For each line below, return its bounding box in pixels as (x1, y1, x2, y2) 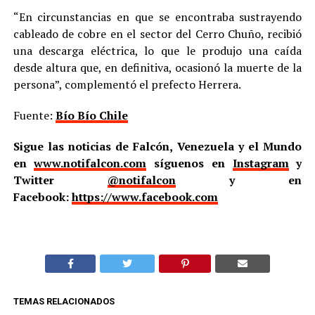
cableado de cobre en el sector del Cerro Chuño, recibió (13, 25, 302, 41)
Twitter (13, 172, 108, 188)
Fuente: (13, 107, 56, 123)
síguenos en (146, 155, 233, 171)
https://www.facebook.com (71, 188, 218, 205)
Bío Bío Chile (55, 107, 128, 123)
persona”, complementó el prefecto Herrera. (13, 76, 241, 92)
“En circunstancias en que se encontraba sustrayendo (13, 8, 302, 25)
